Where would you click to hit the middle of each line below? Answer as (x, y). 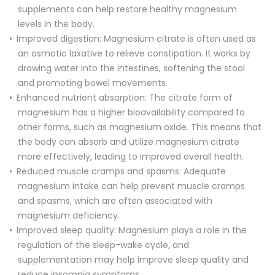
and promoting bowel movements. (93, 83)
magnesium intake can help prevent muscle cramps (131, 186)
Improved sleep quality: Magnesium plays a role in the (132, 230)
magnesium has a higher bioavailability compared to (131, 112)
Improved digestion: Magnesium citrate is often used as (136, 38)
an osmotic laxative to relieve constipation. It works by (134, 53)
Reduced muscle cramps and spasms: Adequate (121, 171)
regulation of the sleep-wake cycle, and (103, 245)
